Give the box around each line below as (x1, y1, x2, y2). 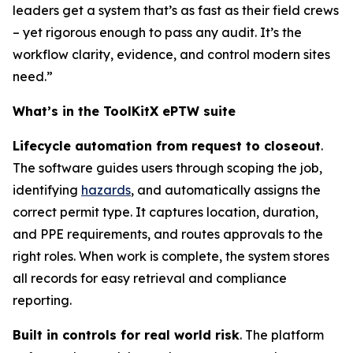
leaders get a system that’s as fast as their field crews (13, 2, 339, 18)
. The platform (240, 327, 324, 343)
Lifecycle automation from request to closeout (13, 138, 321, 154)
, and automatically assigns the (131, 182, 321, 198)
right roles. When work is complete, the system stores (13, 248, 329, 264)
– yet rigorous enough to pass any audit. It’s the (13, 24, 302, 40)
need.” (13, 69, 53, 84)
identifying (13, 182, 81, 198)
